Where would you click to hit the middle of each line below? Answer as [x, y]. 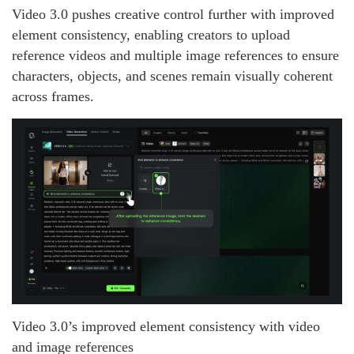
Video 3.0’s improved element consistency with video [166, 327]
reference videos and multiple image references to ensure [175, 55]
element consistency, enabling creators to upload [151, 34]
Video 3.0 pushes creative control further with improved [173, 14]
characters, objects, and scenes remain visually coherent [172, 75]
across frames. [53, 96]
